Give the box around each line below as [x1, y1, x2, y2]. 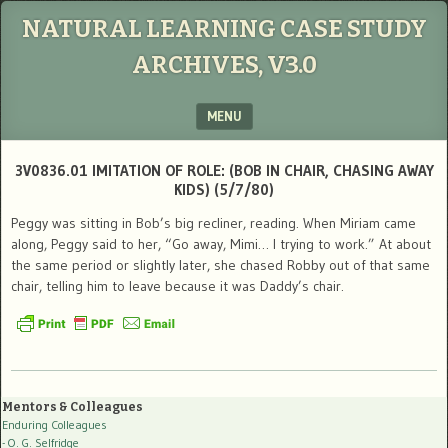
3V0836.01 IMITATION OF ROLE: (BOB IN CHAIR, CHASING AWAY [14, 161, 434, 180]
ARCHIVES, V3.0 [131, 51, 317, 79]
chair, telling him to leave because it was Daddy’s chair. [11, 277, 344, 295]
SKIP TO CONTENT [12, 145, 118, 161]
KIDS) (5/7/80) [174, 180, 274, 199]
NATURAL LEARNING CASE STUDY [21, 15, 427, 43]
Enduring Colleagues [2, 416, 107, 432]
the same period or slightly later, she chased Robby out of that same [11, 256, 430, 274]
